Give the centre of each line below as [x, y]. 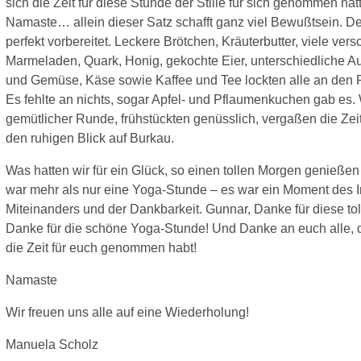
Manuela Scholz [52, 344]
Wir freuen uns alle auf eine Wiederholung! [127, 312]
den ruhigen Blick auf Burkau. [89, 138]
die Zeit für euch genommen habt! [101, 248]
